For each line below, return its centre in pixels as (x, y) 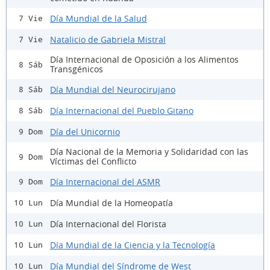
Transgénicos (77, 69)
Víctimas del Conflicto (93, 162)
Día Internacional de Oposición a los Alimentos (144, 60)
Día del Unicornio (85, 131)
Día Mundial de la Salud (99, 18)
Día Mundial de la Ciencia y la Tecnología (133, 245)
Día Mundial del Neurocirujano (113, 89)
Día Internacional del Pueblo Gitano (122, 110)
